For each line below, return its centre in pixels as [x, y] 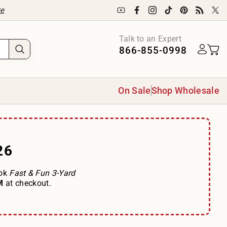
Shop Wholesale [185, 91]
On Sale [135, 91]
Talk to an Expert [150, 39]
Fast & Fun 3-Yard [42, 173]
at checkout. [28, 183]
